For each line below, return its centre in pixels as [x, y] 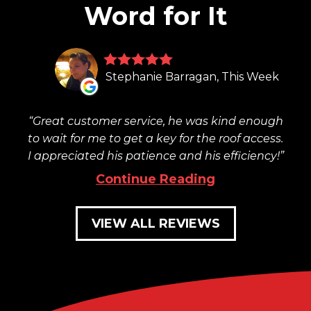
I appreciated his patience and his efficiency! [153, 156]
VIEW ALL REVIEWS [155, 224]
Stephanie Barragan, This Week [192, 77]
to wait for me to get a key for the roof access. [155, 139]
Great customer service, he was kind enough [158, 121]
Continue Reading [155, 179]
